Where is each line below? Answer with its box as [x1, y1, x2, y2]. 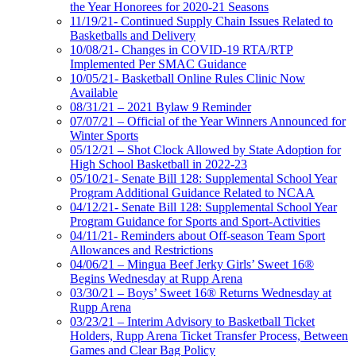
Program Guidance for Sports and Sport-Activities [70, 214, 320, 228]
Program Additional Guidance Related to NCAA [70, 185, 315, 199]
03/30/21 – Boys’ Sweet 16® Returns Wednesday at [70, 285, 331, 300]
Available [70, 85, 118, 99]
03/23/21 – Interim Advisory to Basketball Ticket [70, 314, 315, 328]
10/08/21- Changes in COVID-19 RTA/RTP [70, 42, 293, 56]
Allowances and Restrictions [70, 242, 213, 257]
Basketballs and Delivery [70, 28, 195, 42]
